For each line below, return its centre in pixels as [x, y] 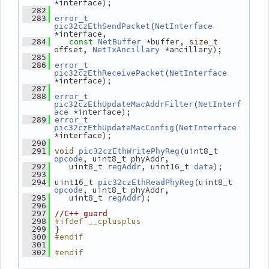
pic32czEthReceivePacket [109, 73]
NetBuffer [119, 42]
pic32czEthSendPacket [102, 26]
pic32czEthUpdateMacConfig [114, 128]
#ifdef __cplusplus [98, 221]
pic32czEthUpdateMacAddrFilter [124, 104]
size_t [204, 42]
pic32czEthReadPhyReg [146, 182]
